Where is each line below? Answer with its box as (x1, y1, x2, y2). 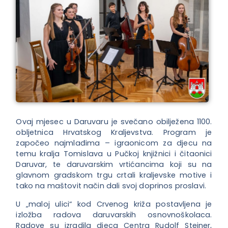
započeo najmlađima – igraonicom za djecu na (16, 138, 212, 149)
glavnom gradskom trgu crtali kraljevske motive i (16, 170, 212, 181)
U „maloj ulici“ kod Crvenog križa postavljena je (16, 198, 212, 209)
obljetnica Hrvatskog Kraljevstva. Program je (16, 127, 212, 138)
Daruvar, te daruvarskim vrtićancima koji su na (16, 159, 212, 170)
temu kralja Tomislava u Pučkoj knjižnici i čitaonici (16, 149, 212, 159)
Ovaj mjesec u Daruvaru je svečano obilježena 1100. (16, 117, 212, 127)
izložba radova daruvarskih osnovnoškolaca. (16, 209, 212, 220)
